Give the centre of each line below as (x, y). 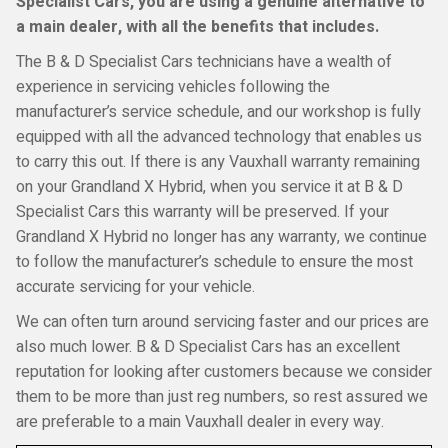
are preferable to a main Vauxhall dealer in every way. (200, 422)
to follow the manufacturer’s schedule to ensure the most (214, 262)
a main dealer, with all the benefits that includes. (197, 27)
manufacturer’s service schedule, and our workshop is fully (218, 112)
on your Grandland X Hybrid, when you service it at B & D (209, 187)
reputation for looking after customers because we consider (224, 372)
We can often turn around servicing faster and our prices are (222, 322)
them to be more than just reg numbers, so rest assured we (222, 397)
